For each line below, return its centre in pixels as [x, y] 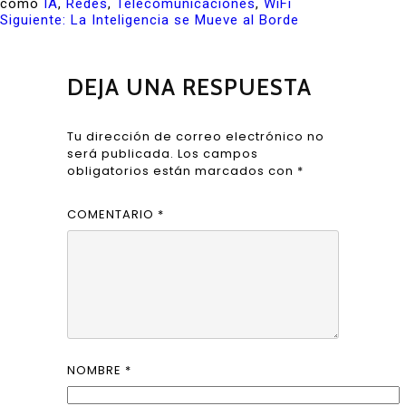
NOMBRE [97, 371]
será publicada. [121, 153]
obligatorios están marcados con [183, 170]
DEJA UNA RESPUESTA [190, 87]
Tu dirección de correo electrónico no [196, 136]
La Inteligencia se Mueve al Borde [185, 19]
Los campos [218, 153]
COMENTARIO [113, 214]
